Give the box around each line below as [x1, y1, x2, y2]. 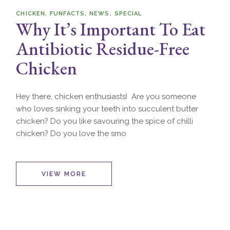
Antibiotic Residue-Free [16, 36, 190, 60]
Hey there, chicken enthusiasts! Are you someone [16, 91, 197, 101]
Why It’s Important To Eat [16, 17, 206, 41]
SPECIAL [114, 10, 142, 17]
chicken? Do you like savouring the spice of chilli [16, 116, 194, 126]
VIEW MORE [42, 170, 87, 178]
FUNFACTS [50, 10, 85, 17]
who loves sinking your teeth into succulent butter [16, 104, 199, 113]
